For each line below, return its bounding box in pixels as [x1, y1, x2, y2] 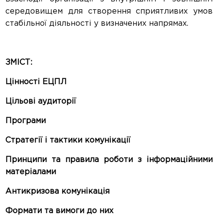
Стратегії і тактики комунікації [5, 137, 131, 144]
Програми [5, 117, 46, 125]
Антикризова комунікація [5, 188, 110, 195]
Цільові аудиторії [5, 98, 76, 105]
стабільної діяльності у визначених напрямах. [5, 20, 189, 27]
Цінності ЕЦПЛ [5, 78, 67, 86]
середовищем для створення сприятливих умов [5, 8, 213, 15]
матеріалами [5, 168, 56, 176]
